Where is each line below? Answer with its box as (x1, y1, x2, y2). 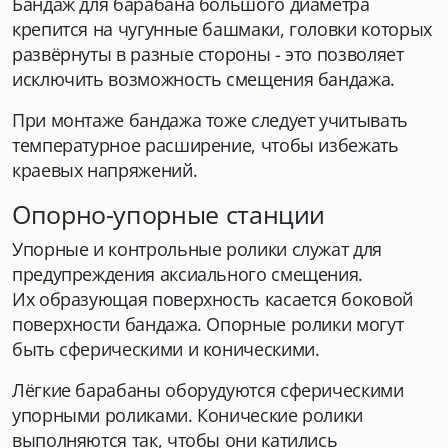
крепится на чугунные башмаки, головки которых (12, 17, 432, 41)
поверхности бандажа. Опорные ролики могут (12, 312, 404, 336)
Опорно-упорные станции (12, 197, 326, 231)
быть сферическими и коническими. (12, 337, 320, 361)
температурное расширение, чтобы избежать (12, 133, 399, 157)
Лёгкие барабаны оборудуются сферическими (12, 378, 404, 402)
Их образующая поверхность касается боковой (12, 287, 413, 311)
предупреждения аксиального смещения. (12, 262, 364, 286)
